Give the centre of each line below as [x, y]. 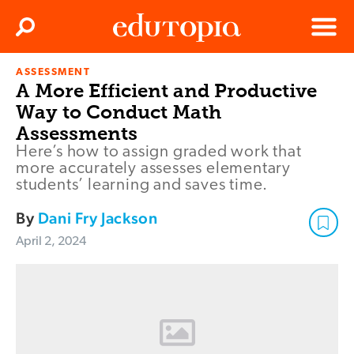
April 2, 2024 [51, 242]
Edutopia [135, 79]
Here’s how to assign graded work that [159, 153]
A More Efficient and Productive [166, 91]
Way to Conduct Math [119, 112]
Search [42, 32]
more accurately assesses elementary [153, 169]
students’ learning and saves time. [142, 186]
